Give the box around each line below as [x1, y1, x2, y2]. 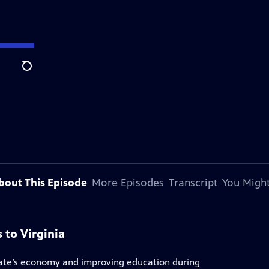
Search [22, 67, 51, 79]
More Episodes [91, 176, 164, 189]
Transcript [168, 176, 217, 189]
